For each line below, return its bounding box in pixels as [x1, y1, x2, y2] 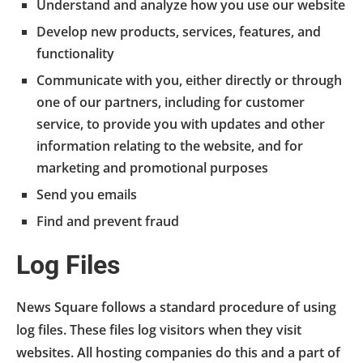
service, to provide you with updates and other [36, 114, 325, 133]
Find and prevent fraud [36, 211, 179, 230]
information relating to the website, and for [36, 136, 303, 155]
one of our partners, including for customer [36, 92, 305, 111]
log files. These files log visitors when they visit [16, 320, 301, 339]
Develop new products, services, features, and [36, 22, 321, 41]
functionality [36, 44, 114, 62]
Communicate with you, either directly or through [36, 70, 342, 89]
